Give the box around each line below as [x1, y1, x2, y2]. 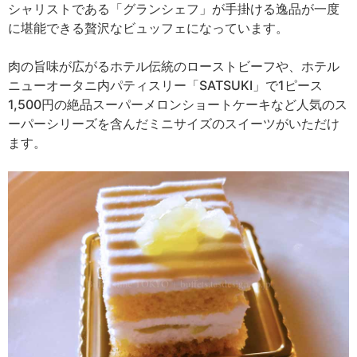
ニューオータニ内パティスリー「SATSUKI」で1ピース [8, 76, 323, 93]
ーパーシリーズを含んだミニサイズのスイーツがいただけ [8, 115, 339, 131]
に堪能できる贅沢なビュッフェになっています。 [8, 19, 288, 36]
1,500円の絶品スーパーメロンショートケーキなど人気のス [8, 96, 347, 112]
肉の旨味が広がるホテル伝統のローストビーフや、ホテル [8, 57, 339, 74]
